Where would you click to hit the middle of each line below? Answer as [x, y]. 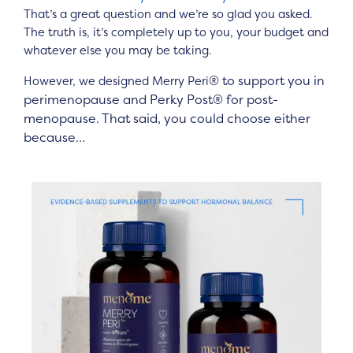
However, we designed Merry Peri [116, 81]
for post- [251, 99]
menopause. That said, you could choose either [167, 118]
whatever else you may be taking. [117, 50]
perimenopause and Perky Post [118, 99]
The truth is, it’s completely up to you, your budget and [176, 32]
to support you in [272, 80]
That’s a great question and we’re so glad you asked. [168, 14]
